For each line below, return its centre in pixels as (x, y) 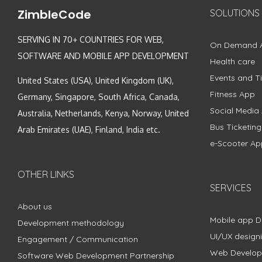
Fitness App (232, 94)
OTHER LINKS (46, 175)
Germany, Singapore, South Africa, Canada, (99, 97)
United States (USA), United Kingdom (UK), (96, 81)
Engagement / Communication (78, 239)
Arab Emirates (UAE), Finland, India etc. (89, 130)
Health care (232, 62)
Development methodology (71, 223)
